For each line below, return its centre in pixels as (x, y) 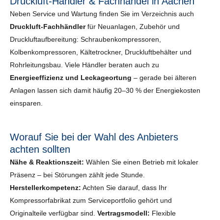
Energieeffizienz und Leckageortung (71, 77)
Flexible (163, 213)
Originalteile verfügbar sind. (54, 213)
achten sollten (40, 149)
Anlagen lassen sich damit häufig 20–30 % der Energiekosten (105, 90)
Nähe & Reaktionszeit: (47, 162)
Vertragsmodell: (124, 213)
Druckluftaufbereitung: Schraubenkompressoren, (85, 39)
